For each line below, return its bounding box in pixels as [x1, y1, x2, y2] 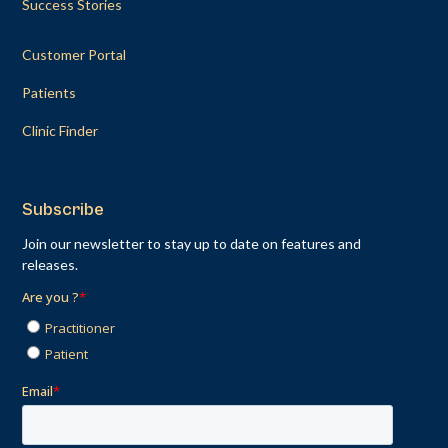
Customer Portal [22, 46, 127, 64]
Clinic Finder [22, 122, 99, 140]
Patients [22, 84, 77, 102]
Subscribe [22, 199, 105, 221]
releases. [22, 256, 79, 274]
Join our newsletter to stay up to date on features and [22, 235, 362, 253]
